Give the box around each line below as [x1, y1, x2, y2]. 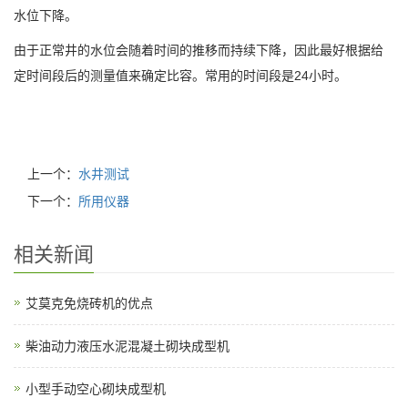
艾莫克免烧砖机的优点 [25, 296, 153, 311]
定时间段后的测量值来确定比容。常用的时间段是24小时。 [14, 68, 347, 83]
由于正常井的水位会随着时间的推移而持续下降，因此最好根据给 [14, 43, 383, 57]
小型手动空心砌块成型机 [25, 382, 166, 396]
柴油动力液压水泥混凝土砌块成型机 [25, 339, 229, 353]
